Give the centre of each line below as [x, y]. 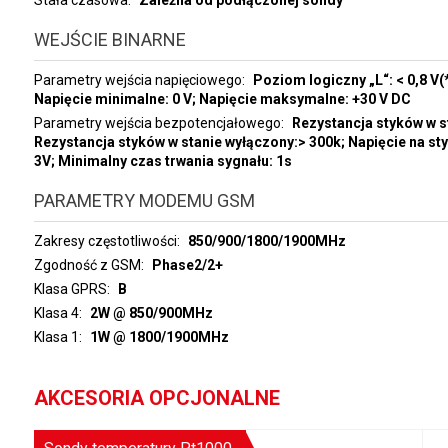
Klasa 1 [56, 337]
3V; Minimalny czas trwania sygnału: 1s [162, 161]
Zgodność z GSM [87, 265]
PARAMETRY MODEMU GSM [144, 200]
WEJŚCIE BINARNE [109, 39]
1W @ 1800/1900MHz [159, 337]
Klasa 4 [56, 313]
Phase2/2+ [187, 265]
